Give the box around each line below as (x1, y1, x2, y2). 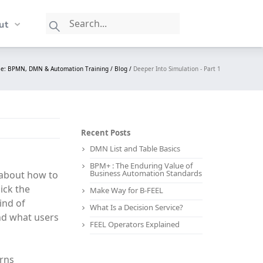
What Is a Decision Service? (89, 202, 183, 213)
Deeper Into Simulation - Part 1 (133, 64, 221, 73)
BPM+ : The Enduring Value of (89, 160, 193, 171)
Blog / (114, 64, 133, 73)
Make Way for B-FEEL (89, 185, 163, 195)
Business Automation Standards (89, 168, 202, 178)
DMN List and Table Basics (89, 143, 180, 154)
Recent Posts (80, 127, 130, 138)
